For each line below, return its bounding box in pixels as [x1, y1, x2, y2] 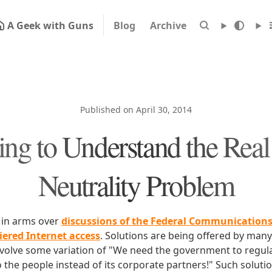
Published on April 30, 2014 [80, 104, 192, 115]
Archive [149, 19, 186, 32]
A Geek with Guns [7, 19, 93, 32]
